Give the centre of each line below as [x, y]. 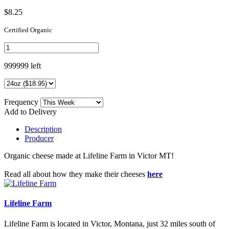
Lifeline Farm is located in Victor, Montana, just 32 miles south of [110, 223]
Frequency [22, 102]
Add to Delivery [30, 111]
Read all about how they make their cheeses [76, 174]
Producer [39, 138]
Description [43, 129]
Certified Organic [28, 30]
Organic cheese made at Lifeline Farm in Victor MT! [89, 155]
